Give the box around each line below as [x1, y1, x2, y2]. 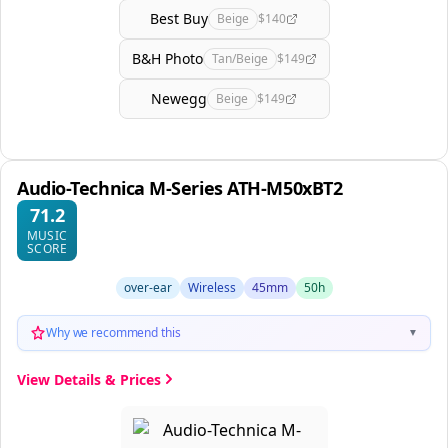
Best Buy [150, 9, 208, 29]
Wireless [187, 278, 236, 296]
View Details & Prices [17, 369, 161, 389]
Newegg [151, 89, 207, 109]
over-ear [123, 278, 172, 296]
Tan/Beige [211, 49, 268, 67]
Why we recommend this [46, 323, 181, 341]
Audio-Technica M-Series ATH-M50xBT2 [17, 175, 343, 200]
